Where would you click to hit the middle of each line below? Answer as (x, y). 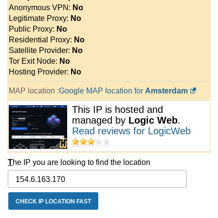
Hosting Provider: (40, 72)
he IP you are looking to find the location (82, 162)
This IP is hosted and (118, 109)
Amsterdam (166, 91)
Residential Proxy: (41, 39)
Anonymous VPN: (41, 7)
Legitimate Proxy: (40, 18)
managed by (100, 120)
